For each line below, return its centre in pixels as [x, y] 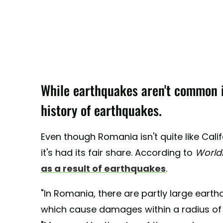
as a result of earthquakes [103, 169]
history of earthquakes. [101, 110]
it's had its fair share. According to [118, 153]
